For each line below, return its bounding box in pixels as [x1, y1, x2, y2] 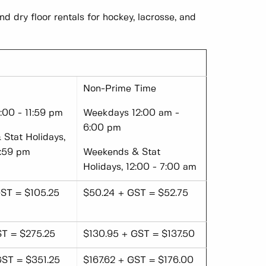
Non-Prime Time [83, 84, 156, 94]
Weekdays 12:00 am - [83, 109, 179, 118]
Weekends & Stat [83, 148, 160, 157]
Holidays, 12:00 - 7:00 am [83, 163, 197, 172]
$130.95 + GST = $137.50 [83, 230, 195, 239]
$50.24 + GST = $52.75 [83, 189, 188, 198]
